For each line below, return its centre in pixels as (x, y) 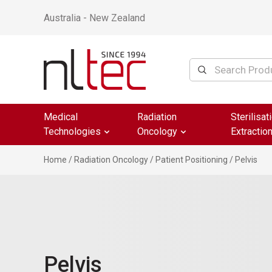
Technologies (72, 131)
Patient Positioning (192, 160)
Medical (61, 117)
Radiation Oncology (111, 160)
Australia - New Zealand (94, 18)
